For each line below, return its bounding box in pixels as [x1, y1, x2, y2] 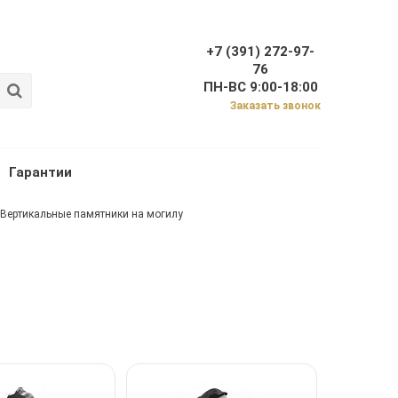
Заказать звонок [229, 99, 321, 113]
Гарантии [9, 164, 72, 181]
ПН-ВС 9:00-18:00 [203, 79, 318, 96]
